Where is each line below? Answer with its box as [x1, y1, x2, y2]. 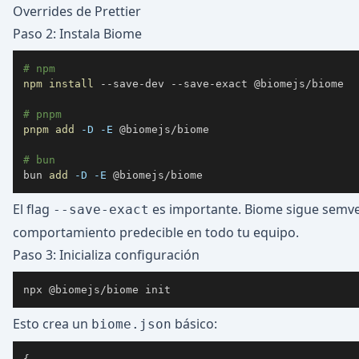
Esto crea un [13, 315, 91, 333]
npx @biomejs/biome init [23, 283, 171, 296]
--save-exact [53, 202, 149, 217]
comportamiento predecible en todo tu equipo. [13, 224, 299, 241]
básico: [171, 315, 217, 333]
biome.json [91, 317, 171, 332]
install [49, 77, 94, 90]
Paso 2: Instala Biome [13, 25, 142, 42]
